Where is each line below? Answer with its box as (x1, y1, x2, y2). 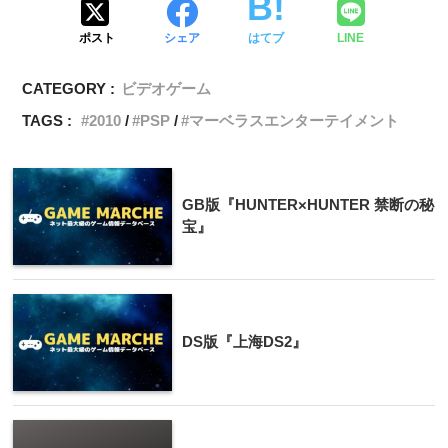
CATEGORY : (22, 79, 116, 97)
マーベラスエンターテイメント (189, 111, 400, 129)
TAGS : (22, 111, 73, 129)
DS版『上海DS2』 (182, 332, 307, 350)
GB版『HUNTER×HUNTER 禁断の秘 (182, 195, 434, 213)
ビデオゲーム (121, 79, 212, 97)
